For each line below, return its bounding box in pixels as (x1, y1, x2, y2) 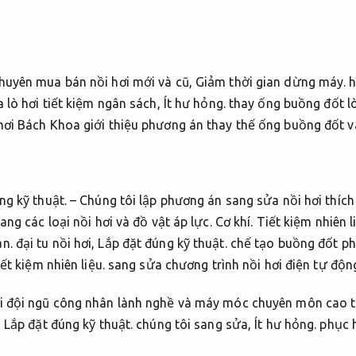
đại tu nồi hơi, (12, 236, 99, 251)
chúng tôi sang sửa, (133, 316, 255, 331)
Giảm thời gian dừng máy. (195, 74, 346, 89)
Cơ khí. (215, 215, 253, 230)
